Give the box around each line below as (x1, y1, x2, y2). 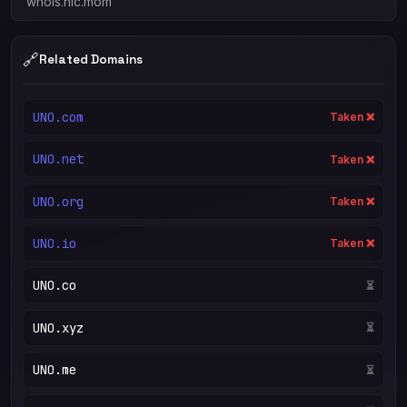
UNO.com (32, 108, 84, 125)
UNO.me (32, 362, 76, 379)
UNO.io (32, 234, 76, 252)
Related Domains (39, 52, 143, 68)
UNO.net (32, 151, 84, 168)
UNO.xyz (32, 319, 84, 336)
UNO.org (32, 193, 84, 210)
